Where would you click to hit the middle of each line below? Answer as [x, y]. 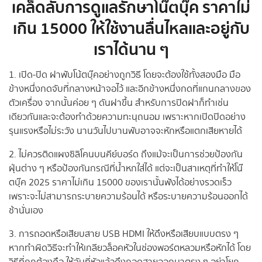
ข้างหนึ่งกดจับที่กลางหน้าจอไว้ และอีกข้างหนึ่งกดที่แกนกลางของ [130, 89]
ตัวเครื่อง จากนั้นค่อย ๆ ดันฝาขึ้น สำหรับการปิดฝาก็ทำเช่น [119, 104]
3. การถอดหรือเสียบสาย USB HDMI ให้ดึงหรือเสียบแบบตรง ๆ [124, 235]
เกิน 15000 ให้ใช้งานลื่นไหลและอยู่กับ [131, 29]
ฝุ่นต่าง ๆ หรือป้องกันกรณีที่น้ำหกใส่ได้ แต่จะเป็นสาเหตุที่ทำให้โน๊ [126, 169]
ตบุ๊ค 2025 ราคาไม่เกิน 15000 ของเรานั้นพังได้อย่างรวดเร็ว [120, 183]
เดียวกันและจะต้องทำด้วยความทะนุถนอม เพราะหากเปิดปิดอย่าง [127, 118]
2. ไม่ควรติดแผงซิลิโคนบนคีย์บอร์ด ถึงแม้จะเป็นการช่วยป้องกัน [126, 155]
